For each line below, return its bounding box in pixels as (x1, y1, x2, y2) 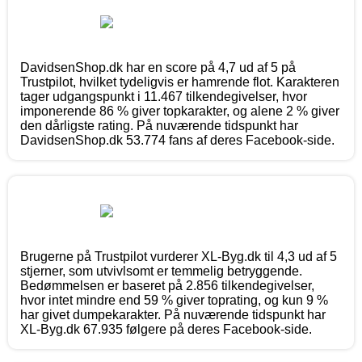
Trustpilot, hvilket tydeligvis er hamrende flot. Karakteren (20, 75, 339, 90)
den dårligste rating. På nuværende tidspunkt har (20, 119, 298, 133)
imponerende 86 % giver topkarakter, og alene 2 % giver (20, 104, 339, 119)
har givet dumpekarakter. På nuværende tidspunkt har (20, 308, 326, 322)
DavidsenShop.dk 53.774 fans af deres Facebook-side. (20, 133, 335, 148)
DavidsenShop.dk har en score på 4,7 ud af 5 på (20, 61, 296, 75)
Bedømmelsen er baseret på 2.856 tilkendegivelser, (20, 279, 314, 293)
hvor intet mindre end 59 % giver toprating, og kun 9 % (20, 293, 328, 308)
